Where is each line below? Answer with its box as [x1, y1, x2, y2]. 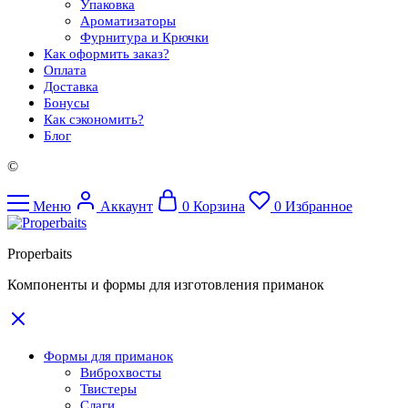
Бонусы [44, 95, 89, 110]
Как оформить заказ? [44, 46, 169, 61]
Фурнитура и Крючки [80, 29, 209, 45]
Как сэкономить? [44, 111, 144, 127]
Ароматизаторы [80, 13, 176, 28]
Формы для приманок [44, 348, 173, 363]
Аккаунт [100, 198, 153, 214]
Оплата [44, 62, 87, 77]
